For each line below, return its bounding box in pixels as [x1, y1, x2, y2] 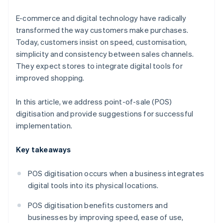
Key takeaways [16, 144, 71, 155]
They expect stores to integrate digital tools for [16, 61, 183, 71]
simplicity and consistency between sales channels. [16, 49, 194, 59]
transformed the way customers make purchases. [16, 25, 189, 35]
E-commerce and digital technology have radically [16, 13, 187, 23]
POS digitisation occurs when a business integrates [28, 168, 205, 179]
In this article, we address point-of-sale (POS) [16, 97, 172, 107]
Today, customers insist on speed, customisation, [16, 37, 187, 47]
